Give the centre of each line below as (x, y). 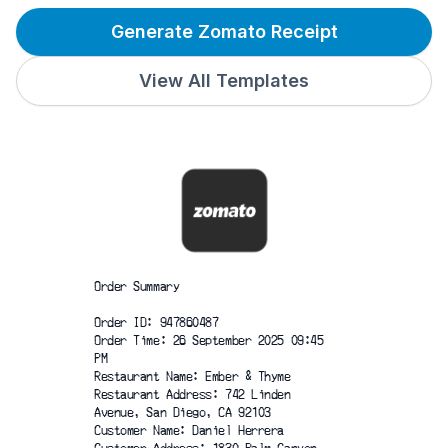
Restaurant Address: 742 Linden (192, 394)
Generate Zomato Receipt (224, 31)
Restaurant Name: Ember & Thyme (192, 376)
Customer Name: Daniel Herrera (189, 430)
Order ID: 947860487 (156, 322)
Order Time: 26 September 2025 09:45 (209, 340)
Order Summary (137, 286)
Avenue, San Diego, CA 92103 (182, 412)
